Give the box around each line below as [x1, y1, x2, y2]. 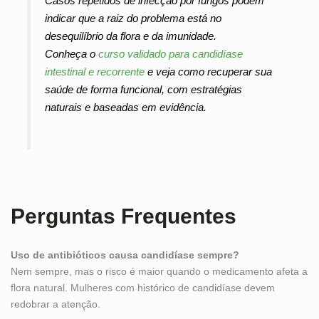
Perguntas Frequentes [11, 204, 236, 229]
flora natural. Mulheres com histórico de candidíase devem [11, 282, 275, 294]
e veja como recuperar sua [145, 66, 273, 78]
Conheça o [45, 48, 99, 61]
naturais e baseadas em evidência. [45, 101, 207, 114]
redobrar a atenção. [11, 298, 100, 310]
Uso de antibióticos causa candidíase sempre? [11, 249, 239, 261]
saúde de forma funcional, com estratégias [45, 83, 243, 96]
